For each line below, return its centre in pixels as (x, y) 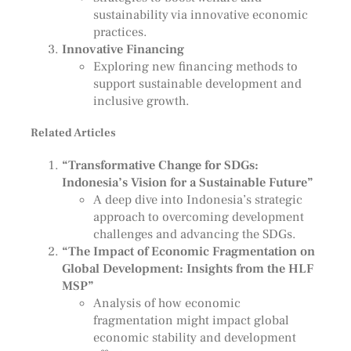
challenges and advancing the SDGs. (194, 233)
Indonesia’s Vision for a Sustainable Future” (187, 182)
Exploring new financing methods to (195, 67)
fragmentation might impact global (191, 320)
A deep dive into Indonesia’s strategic (197, 199)
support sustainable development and (197, 84)
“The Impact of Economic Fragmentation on (188, 251)
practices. (120, 32)
